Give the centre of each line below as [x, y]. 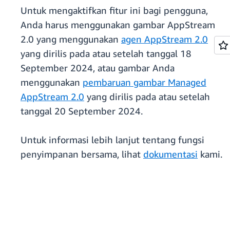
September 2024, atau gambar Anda [98, 68]
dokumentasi [170, 154]
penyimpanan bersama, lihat [82, 154]
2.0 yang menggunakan [71, 39]
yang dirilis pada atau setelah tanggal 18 [106, 54]
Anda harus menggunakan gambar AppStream [118, 25]
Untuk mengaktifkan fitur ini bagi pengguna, [114, 11]
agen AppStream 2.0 [165, 39]
